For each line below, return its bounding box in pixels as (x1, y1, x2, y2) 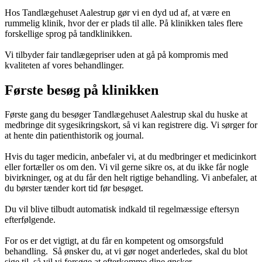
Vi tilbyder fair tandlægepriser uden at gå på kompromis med (5, 49, 228, 60)
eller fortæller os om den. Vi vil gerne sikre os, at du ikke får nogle (5, 162, 249, 173)
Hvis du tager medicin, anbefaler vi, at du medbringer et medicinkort (5, 151, 256, 162)
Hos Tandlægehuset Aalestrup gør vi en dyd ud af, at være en (5, 7, 230, 18)
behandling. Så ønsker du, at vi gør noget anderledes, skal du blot (5, 246, 247, 257)
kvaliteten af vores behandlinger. (5, 60, 124, 70)
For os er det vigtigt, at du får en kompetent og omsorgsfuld (5, 236, 223, 246)
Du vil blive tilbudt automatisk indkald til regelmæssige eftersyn (5, 204, 239, 215)
